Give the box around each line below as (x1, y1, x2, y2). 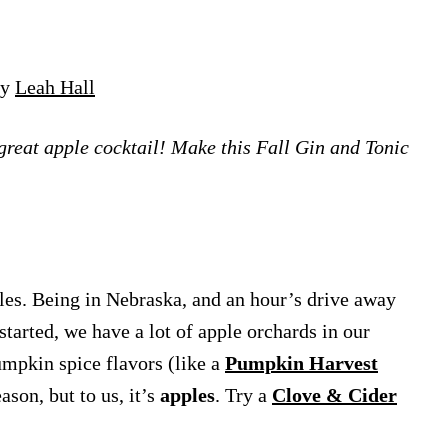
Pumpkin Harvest (225, 352, 378, 375)
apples (160, 384, 215, 407)
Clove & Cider (272, 384, 397, 407)
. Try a (215, 384, 272, 407)
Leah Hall (15, 76, 95, 99)
